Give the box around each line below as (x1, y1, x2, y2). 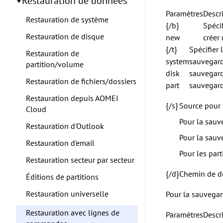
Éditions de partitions (26, 172, 99, 182)
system (166, 56, 189, 66)
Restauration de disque (26, 31, 104, 41)
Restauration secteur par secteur (26, 155, 134, 165)
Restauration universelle (26, 189, 109, 199)
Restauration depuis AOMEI (26, 93, 118, 103)
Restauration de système (26, 14, 109, 24)
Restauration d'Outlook (26, 121, 104, 131)
